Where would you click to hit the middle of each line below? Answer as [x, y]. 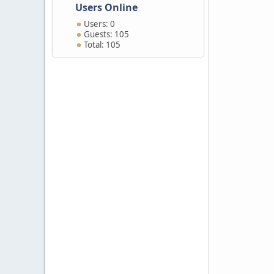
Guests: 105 [106, 34]
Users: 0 [99, 24]
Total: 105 [102, 45]
